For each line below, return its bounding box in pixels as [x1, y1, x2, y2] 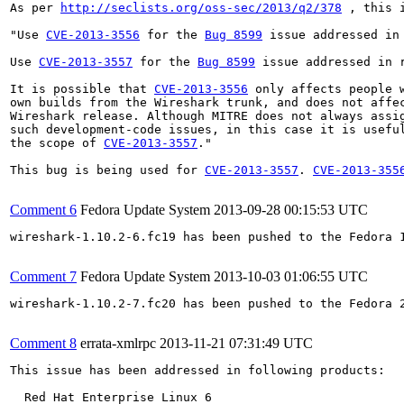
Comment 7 [10, 268, 77, 284]
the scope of [10, 135, 104, 150]
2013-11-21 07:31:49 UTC [160, 335, 313, 351]
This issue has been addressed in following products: [10, 363, 385, 377]
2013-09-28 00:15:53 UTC [214, 201, 368, 217]
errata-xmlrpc [80, 335, 156, 351]
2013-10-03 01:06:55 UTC [214, 268, 368, 284]
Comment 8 [10, 335, 77, 351]
